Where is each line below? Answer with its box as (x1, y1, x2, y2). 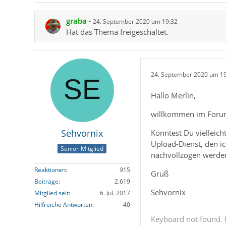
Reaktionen (34, 165, 66, 174)
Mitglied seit (34, 188, 69, 197)
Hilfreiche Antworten (34, 200, 92, 209)
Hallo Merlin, (150, 90, 196, 101)
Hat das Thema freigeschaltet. (66, 27, 168, 37)
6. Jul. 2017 (99, 188, 130, 197)
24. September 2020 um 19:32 (92, 17, 178, 26)
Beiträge (34, 177, 59, 186)
